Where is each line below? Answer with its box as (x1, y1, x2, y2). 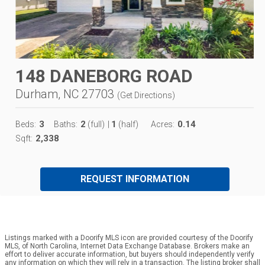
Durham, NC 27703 (15, 86, 114, 101)
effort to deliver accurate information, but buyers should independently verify (5, 250, 254, 258)
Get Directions (120, 90, 172, 100)
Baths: (54, 119, 77, 129)
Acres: (151, 119, 174, 129)
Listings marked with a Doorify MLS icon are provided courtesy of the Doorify (5, 233, 253, 242)
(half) (117, 119, 138, 129)
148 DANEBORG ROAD (15, 65, 193, 86)
